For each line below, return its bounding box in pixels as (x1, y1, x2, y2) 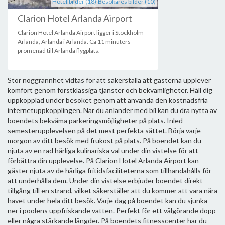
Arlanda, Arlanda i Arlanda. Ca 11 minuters (18, 38, 131, 45)
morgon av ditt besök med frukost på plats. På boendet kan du (8, 136, 201, 145)
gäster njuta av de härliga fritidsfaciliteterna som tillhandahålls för (8, 166, 211, 175)
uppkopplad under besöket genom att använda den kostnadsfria (8, 96, 208, 104)
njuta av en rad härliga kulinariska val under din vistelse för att (8, 146, 198, 155)
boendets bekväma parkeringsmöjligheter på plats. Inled (8, 116, 183, 125)
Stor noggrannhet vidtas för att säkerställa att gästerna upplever (8, 76, 211, 84)
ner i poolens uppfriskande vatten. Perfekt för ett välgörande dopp (8, 206, 216, 215)
